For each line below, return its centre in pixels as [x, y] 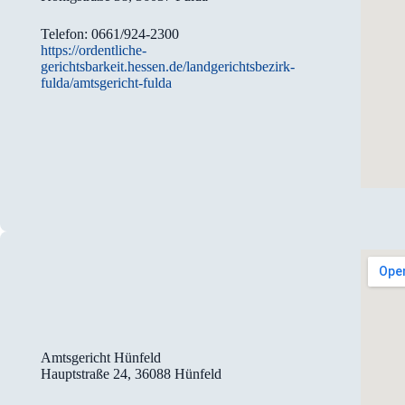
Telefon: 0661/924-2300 [110, 33]
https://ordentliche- [94, 50]
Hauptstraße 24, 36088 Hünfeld [132, 373]
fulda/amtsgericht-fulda [107, 82]
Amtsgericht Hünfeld [101, 357]
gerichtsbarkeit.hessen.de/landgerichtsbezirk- [168, 66]
